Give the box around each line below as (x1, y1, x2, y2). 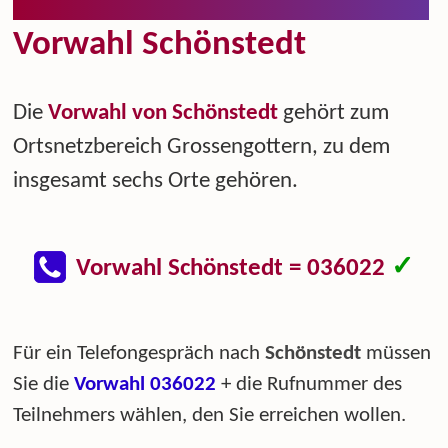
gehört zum (278, 102, 390, 126)
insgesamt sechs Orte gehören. (13, 170, 299, 194)
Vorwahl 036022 (74, 374, 217, 395)
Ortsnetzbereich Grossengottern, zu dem (13, 136, 391, 160)
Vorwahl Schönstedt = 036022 (75, 255, 391, 281)
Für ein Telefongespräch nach (13, 343, 266, 364)
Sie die (13, 374, 75, 395)
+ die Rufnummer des (216, 374, 403, 395)
